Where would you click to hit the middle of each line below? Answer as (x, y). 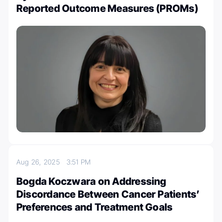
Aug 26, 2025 (41, 162)
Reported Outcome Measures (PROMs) (107, 9)
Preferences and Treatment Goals (95, 207)
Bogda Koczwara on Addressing (91, 182)
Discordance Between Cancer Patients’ (108, 194)
